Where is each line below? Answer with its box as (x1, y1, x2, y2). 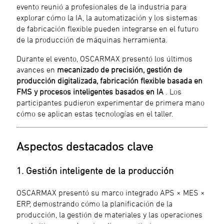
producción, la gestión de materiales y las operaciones (16, 209, 203, 219)
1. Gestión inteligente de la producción (16, 165, 174, 176)
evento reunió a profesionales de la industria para (16, 2, 187, 11)
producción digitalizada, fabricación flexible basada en (16, 76, 203, 85)
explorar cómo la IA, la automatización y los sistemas (16, 13, 198, 22)
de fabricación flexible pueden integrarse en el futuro (16, 24, 199, 33)
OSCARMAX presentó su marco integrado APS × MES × (16, 187, 205, 197)
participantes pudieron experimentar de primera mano (16, 98, 205, 107)
